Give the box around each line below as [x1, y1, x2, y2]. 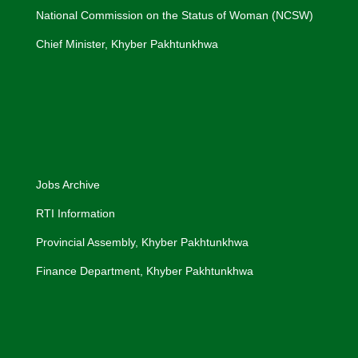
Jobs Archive [36, 177, 100, 191]
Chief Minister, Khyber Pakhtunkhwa [36, 37, 218, 50]
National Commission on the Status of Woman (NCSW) [36, 8, 313, 22]
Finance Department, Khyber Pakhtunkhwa [36, 264, 253, 277]
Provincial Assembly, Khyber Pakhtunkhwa [36, 235, 249, 249]
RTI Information [36, 206, 115, 220]
